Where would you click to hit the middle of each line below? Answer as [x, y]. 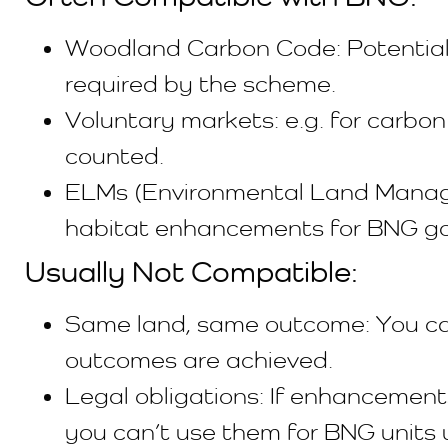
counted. [114, 155]
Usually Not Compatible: [191, 271]
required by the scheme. [203, 83]
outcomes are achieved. [199, 359]
